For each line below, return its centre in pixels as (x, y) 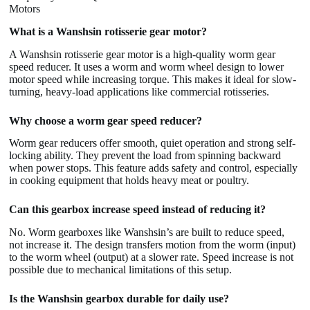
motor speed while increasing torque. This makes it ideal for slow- (153, 79)
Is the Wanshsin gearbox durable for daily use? (119, 299)
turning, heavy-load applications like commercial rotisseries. (139, 91)
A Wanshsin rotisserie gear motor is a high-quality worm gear (143, 54)
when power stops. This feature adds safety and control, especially (154, 168)
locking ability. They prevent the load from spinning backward (145, 156)
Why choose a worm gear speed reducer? (106, 120)
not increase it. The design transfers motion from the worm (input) (153, 245)
